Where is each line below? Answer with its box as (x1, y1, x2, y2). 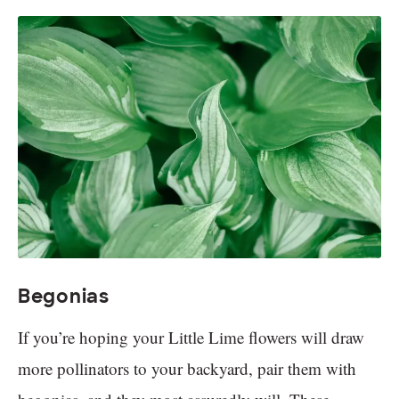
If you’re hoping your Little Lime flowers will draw (18, 325, 364, 348)
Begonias (18, 283, 110, 308)
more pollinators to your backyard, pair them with (18, 356, 356, 379)
